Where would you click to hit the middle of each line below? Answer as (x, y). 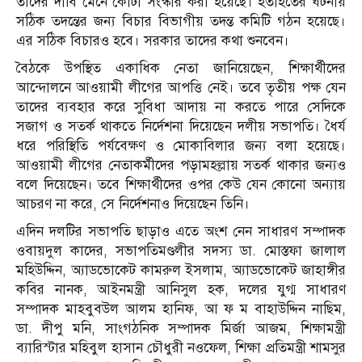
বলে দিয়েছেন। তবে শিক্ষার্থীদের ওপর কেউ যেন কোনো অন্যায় (181, 185)
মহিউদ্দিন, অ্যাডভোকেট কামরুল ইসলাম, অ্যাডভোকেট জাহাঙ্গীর (181, 271)
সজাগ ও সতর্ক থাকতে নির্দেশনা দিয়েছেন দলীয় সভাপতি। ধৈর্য (181, 127)
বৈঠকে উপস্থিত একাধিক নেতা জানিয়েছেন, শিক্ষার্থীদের (181, 69)
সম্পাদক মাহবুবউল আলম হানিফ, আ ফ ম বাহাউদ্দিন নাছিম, (181, 309)
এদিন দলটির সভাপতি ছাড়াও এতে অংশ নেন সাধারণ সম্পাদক (181, 232)
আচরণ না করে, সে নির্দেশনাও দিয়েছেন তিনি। (133, 204)
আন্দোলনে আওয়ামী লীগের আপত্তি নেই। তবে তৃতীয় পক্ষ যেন (181, 88)
